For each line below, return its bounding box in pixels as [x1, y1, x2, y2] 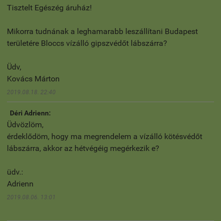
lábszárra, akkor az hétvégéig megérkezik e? [7, 143, 159, 153]
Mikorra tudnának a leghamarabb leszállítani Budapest [7, 26, 198, 36]
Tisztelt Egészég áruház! [7, 2, 92, 12]
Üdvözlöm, [7, 119, 43, 129]
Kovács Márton [7, 74, 60, 83]
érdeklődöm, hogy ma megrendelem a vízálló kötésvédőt [7, 131, 202, 141]
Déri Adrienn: [10, 109, 51, 117]
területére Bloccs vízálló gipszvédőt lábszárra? [7, 38, 167, 48]
